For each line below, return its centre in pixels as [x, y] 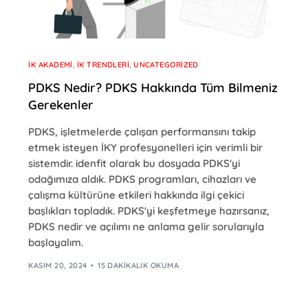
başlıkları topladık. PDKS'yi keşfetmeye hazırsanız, [149, 211]
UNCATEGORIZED [166, 65]
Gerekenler [61, 105]
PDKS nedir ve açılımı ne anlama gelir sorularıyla [146, 227]
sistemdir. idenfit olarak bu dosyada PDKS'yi [134, 163]
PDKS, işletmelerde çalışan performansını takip [142, 132]
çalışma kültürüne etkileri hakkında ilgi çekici [136, 195]
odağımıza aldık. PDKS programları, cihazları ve [143, 179]
